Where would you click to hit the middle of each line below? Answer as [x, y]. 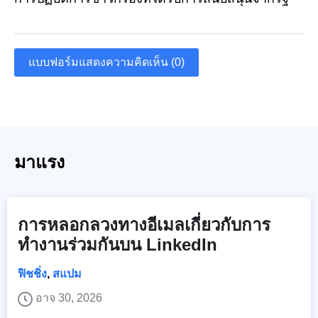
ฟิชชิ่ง [32, 274]
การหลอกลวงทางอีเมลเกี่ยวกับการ [144, 225]
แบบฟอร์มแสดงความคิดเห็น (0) [106, 62]
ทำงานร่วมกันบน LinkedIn [117, 245]
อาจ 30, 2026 [69, 298]
